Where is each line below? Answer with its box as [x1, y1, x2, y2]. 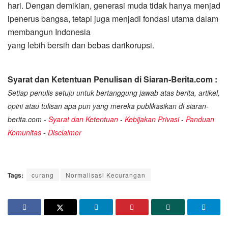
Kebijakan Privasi [125, 113, 179, 124]
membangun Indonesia [8, 25, 91, 38]
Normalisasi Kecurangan [66, 170, 146, 179]
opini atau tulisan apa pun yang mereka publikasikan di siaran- [8, 100, 209, 111]
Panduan [186, 113, 214, 124]
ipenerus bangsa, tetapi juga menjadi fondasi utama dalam [8, 12, 218, 24]
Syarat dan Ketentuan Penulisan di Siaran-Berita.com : [8, 73, 217, 85]
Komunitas [8, 127, 41, 137]
